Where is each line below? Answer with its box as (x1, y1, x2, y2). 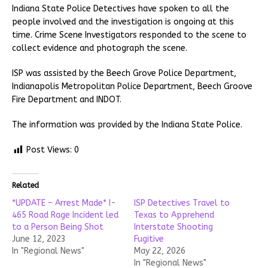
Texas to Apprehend (134, 210, 214, 221)
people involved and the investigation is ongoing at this (12, 17, 234, 28)
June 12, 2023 (12, 234, 66, 245)
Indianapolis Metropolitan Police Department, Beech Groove (12, 81, 252, 92)
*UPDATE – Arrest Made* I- (12, 198, 116, 209)
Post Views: (26, 145, 72, 156)
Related (12, 181, 39, 190)
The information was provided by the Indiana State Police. (12, 120, 242, 130)
